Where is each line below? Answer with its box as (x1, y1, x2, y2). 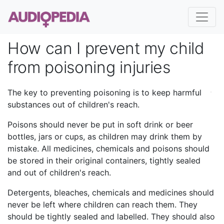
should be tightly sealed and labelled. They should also (7, 211, 215, 221)
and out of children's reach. (7, 167, 111, 177)
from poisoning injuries (7, 57, 170, 77)
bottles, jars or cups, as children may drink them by (7, 131, 202, 141)
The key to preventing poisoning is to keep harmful (7, 87, 201, 97)
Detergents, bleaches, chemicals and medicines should (7, 187, 214, 197)
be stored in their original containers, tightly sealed (7, 155, 200, 165)
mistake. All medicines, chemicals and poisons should (7, 143, 209, 153)
